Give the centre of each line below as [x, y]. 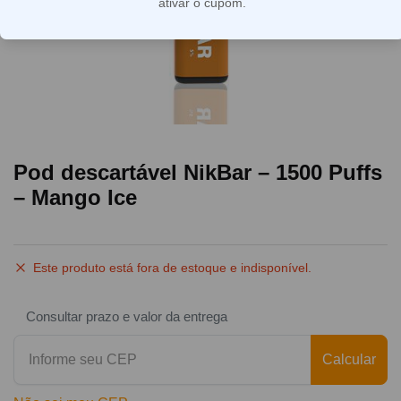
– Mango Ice [75, 197]
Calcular [349, 359]
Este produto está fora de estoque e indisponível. [172, 267]
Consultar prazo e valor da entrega [127, 316]
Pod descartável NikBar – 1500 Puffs [198, 172]
